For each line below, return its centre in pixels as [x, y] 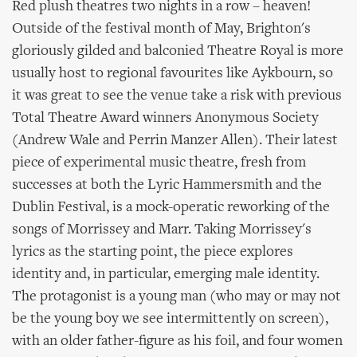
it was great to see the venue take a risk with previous [177, 96]
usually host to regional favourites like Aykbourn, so [173, 74]
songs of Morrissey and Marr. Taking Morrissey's [162, 230]
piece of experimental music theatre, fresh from [159, 163]
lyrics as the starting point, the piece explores [153, 252]
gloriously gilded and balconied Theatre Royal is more [178, 51]
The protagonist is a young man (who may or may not [177, 297]
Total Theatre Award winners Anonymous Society [165, 118]
